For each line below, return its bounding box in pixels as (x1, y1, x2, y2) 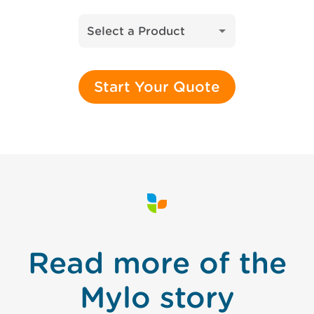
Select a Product (87, 25, 185, 38)
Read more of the (27, 245, 287, 280)
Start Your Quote (94, 78, 220, 95)
